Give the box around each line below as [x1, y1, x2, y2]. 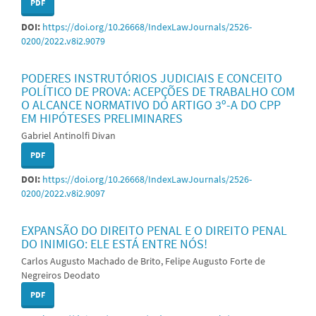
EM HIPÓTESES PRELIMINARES [21, 109, 183, 126]
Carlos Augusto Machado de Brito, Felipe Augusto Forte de [21, 254, 265, 267]
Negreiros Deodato [21, 268, 100, 281]
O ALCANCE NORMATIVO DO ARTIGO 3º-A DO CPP [21, 96, 281, 113]
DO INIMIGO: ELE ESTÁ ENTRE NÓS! [21, 235, 207, 252]
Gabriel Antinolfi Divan [21, 128, 116, 142]
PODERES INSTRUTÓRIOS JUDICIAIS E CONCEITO [21, 69, 282, 86]
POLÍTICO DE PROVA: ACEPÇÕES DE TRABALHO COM [21, 83, 295, 99]
